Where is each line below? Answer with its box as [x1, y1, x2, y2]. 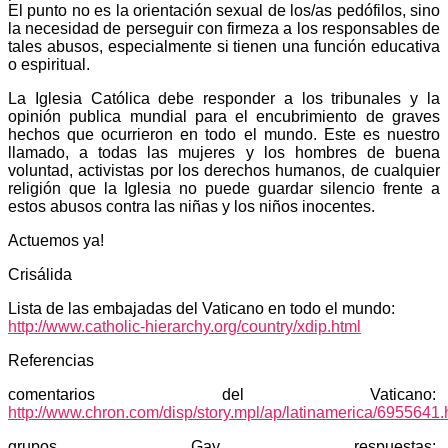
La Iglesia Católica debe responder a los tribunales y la [8, 89, 440, 107]
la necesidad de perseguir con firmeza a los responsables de [8, 19, 440, 37]
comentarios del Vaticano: [8, 385, 440, 403]
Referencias [8, 351, 94, 369]
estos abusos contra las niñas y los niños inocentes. [8, 197, 375, 215]
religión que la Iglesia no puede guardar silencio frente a [8, 179, 440, 197]
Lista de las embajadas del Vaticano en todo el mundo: [8, 299, 395, 317]
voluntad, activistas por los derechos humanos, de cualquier [8, 161, 440, 179]
